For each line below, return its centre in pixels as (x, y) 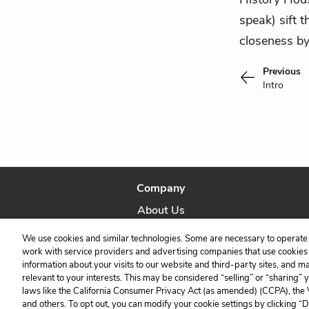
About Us (161, 210)
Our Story (161, 232)
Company (161, 188)
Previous (282, 71)
